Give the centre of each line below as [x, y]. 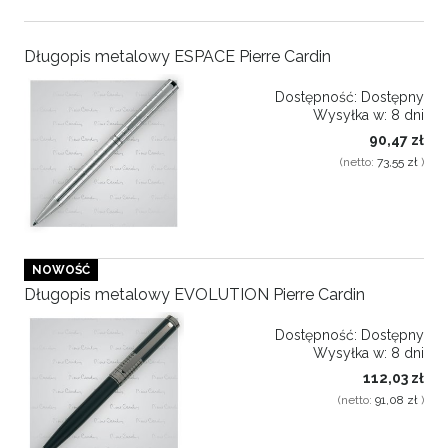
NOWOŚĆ [61, 270]
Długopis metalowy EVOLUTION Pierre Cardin [194, 294]
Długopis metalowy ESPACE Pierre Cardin [177, 57]
